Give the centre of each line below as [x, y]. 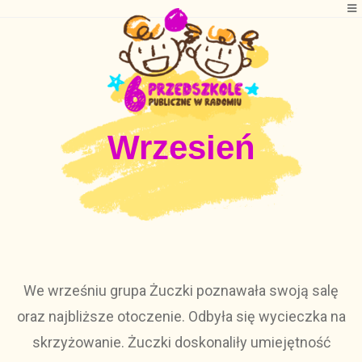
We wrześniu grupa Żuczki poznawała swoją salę [181, 290]
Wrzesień [181, 147]
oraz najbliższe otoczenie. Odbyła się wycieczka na [181, 316]
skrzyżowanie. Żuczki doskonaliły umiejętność [181, 342]
